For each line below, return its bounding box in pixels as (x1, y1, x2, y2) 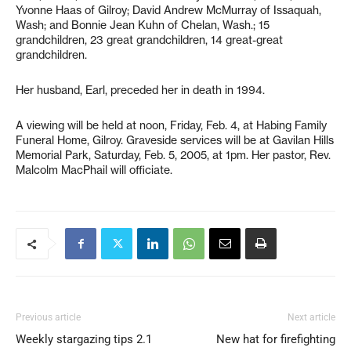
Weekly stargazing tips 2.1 (16, 332, 152, 346)
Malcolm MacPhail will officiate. (16, 163, 172, 177)
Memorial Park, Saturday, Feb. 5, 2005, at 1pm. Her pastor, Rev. (16, 148, 331, 162)
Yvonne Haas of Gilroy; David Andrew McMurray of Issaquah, (16, 3, 321, 17)
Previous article (16, 312, 81, 323)
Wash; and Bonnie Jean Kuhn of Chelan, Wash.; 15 (16, 18, 270, 32)
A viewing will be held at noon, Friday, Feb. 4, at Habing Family (16, 118, 327, 132)
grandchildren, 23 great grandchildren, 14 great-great (16, 33, 283, 47)
